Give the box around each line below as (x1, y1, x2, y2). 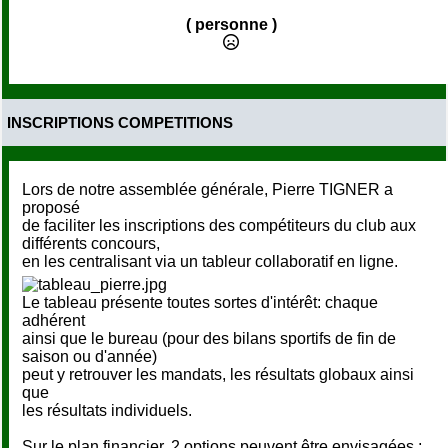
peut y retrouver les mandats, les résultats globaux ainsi (22, 365, 414, 383)
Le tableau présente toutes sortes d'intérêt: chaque (22, 293, 378, 311)
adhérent (22, 311, 85, 329)
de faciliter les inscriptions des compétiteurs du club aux (22, 217, 416, 235)
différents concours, (22, 235, 160, 253)
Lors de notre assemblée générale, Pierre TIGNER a (22, 181, 393, 199)
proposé (22, 199, 80, 217)
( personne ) (185, 16, 277, 34)
